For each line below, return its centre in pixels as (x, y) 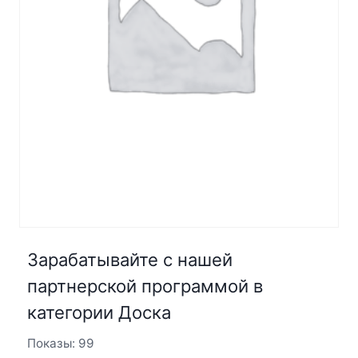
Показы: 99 (60, 343)
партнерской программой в (145, 286)
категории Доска (99, 312)
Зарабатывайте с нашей (129, 259)
